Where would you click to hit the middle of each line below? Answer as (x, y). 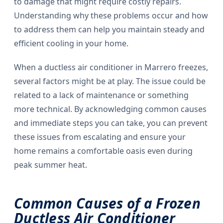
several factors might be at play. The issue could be (110, 81)
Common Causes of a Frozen (107, 203)
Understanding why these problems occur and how (111, 16)
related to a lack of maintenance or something (101, 95)
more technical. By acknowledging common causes (110, 109)
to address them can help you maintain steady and (109, 30)
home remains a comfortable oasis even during (103, 151)
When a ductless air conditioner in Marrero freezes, (111, 67)
